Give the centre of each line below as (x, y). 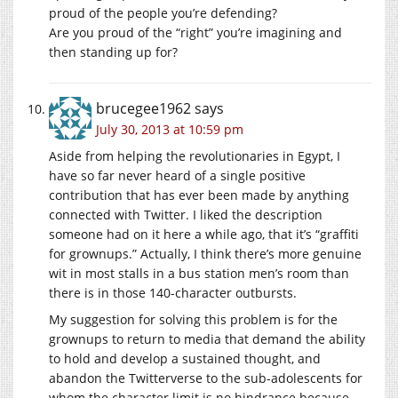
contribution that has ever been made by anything (199, 195)
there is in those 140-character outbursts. (173, 292)
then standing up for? (113, 52)
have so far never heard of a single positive (177, 175)
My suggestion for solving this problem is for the (193, 319)
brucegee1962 (143, 108)
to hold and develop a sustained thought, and (185, 358)
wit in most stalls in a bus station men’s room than (199, 273)
